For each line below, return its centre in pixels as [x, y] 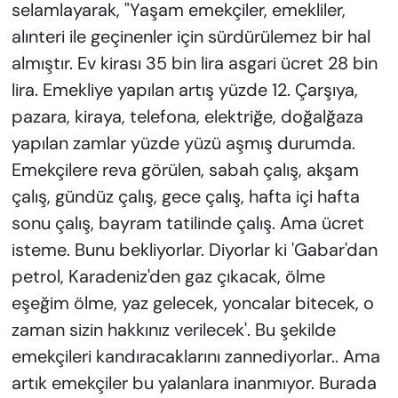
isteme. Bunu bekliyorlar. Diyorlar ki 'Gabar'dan [194, 250]
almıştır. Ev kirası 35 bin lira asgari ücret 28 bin [194, 64]
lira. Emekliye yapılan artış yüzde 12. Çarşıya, [184, 90]
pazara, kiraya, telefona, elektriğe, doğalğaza [187, 117]
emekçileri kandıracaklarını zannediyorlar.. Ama [195, 357]
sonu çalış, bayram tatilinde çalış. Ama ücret [187, 223]
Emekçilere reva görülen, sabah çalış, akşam [185, 170]
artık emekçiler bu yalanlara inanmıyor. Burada [194, 383]
